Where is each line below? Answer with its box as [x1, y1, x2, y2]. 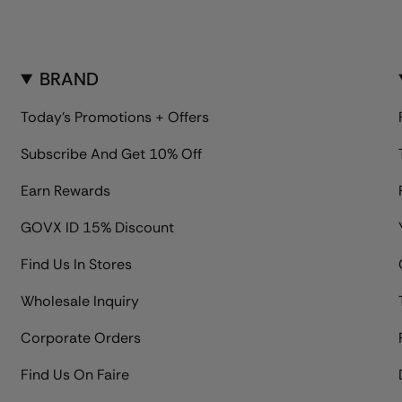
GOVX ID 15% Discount [21, 218, 175, 238]
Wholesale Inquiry [21, 292, 140, 311]
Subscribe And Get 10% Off [21, 144, 203, 164]
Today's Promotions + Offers [21, 108, 210, 127]
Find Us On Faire [21, 365, 130, 385]
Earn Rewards [21, 181, 111, 201]
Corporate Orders [21, 328, 142, 348]
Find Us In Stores [21, 255, 133, 275]
